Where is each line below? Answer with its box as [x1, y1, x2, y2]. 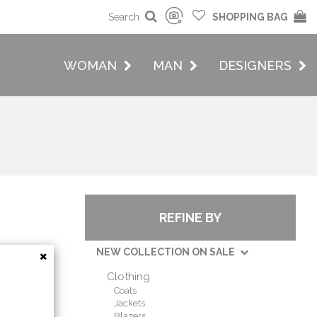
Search [108, 11, 139, 23]
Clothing [106, 270, 150, 283]
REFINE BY [158, 210, 221, 225]
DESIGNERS [219, 58, 295, 73]
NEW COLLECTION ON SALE [96, 246, 237, 258]
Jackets [113, 298, 145, 309]
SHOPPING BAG [212, 11, 288, 23]
